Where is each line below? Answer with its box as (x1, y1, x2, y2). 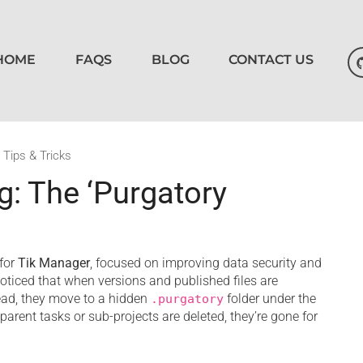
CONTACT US (228, 52, 314, 68)
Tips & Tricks (3, 148, 71, 163)
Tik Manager (18, 255, 90, 271)
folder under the (224, 291, 316, 306)
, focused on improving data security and (90, 255, 322, 271)
